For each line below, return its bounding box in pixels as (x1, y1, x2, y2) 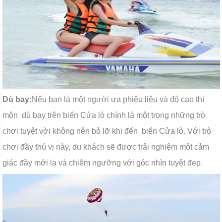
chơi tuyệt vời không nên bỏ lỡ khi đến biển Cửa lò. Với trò (2, 126, 211, 135)
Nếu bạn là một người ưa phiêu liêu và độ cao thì (31, 95, 204, 104)
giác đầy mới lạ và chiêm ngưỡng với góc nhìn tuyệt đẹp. (2, 158, 203, 167)
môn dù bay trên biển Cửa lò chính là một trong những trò (2, 111, 205, 119)
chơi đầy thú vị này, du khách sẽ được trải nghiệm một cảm (2, 142, 209, 151)
